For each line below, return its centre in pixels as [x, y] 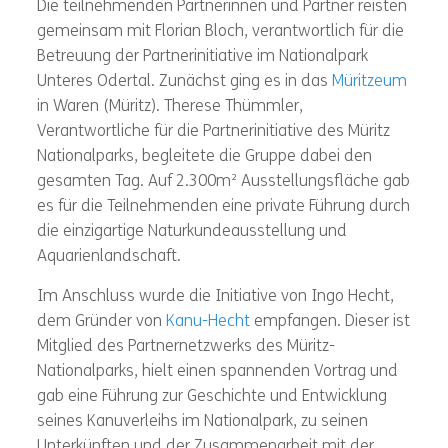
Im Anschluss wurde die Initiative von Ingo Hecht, [215, 297]
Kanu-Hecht [207, 322]
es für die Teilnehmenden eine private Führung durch [223, 207]
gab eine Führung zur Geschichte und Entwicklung [211, 397]
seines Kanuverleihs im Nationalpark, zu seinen [202, 422]
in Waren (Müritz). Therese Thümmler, [169, 107]
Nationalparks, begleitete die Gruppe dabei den [204, 157]
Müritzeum [369, 82]
